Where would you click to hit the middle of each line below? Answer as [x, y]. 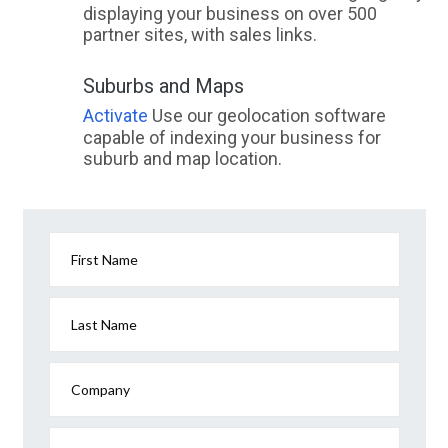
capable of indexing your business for [231, 138]
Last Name [104, 325]
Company [100, 390]
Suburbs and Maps [163, 86]
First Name [104, 260]
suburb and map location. [182, 159]
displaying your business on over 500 [229, 14]
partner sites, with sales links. [199, 35]
